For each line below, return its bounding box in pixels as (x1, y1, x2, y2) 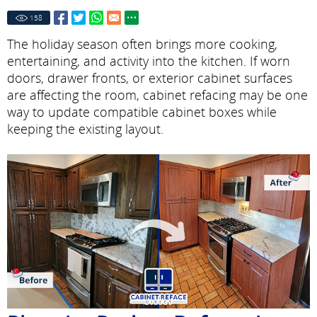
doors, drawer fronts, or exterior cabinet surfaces (7, 69, 292, 86)
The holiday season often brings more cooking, (7, 35, 277, 52)
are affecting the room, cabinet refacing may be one (7, 86, 308, 103)
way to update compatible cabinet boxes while (7, 103, 277, 120)
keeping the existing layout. (7, 120, 163, 137)
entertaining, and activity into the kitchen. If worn (7, 52, 290, 69)
